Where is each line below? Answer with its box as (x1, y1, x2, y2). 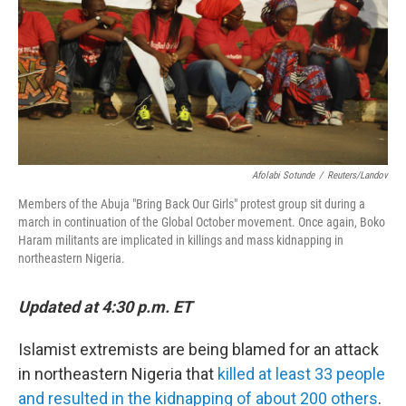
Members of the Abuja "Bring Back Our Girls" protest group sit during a (18, 197, 365, 211)
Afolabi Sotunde (252, 169, 314, 181)
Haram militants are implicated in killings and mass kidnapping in (18, 233, 343, 247)
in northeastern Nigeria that (18, 364, 217, 383)
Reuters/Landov (327, 169, 388, 181)
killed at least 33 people (217, 364, 385, 383)
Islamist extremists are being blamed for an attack (18, 340, 379, 359)
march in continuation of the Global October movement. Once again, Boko (18, 215, 385, 229)
